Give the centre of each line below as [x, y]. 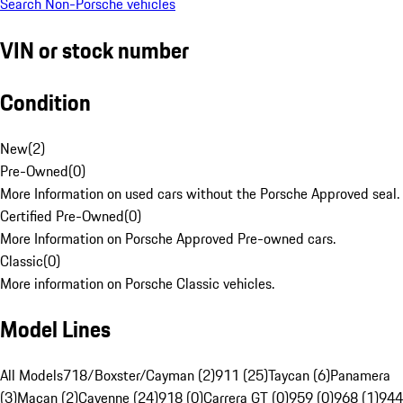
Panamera [360, 376]
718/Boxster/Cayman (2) [139, 376]
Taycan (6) [299, 376]
